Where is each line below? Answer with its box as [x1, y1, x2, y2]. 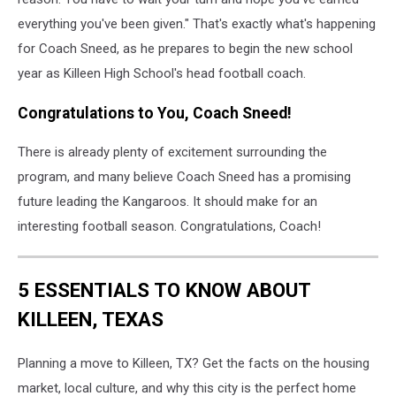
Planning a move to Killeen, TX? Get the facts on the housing [18, 354, 369, 371]
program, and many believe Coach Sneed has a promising [18, 169, 351, 186]
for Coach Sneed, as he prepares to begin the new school [18, 41, 353, 57]
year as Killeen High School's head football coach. [18, 65, 306, 82]
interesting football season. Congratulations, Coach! [18, 218, 321, 235]
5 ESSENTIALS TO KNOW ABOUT [18, 278, 311, 301]
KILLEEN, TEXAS [18, 307, 164, 331]
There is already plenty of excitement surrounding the [18, 144, 327, 161]
